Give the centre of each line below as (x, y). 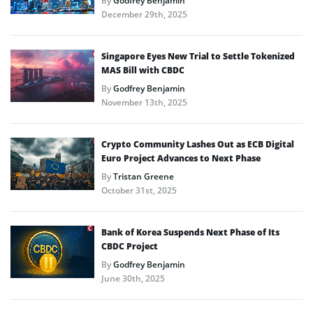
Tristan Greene (144, 176)
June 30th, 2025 (133, 278)
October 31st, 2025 (139, 190)
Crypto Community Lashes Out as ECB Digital (198, 144)
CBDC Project (130, 246)
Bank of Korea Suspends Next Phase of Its (190, 232)
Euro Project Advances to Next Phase (181, 158)
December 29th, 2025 (144, 14)
